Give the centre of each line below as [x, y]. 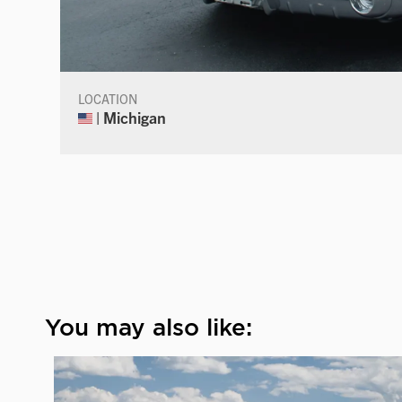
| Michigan [130, 116]
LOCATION [108, 98]
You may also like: [149, 327]
